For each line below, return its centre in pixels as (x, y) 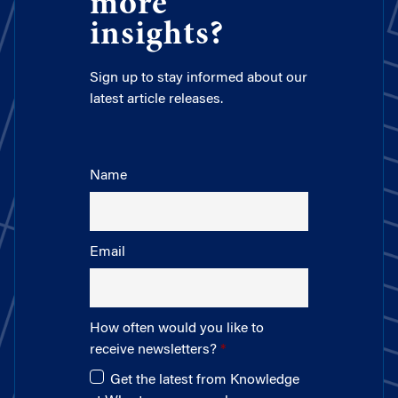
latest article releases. (156, 99)
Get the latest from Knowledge (205, 381)
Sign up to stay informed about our (199, 78)
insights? (157, 35)
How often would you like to (177, 329)
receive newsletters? (155, 350)
